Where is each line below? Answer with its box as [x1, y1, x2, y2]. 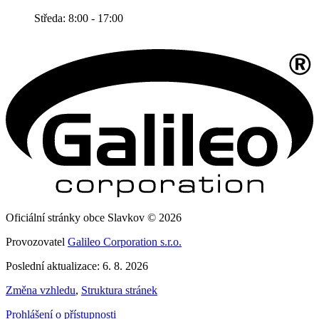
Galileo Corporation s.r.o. [68, 235, 182, 248]
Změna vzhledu [6, 283, 75, 296]
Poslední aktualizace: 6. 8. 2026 [6, 259, 148, 272]
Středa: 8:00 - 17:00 [34, 12, 123, 25]
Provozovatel [6, 235, 68, 248]
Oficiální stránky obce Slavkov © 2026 [6, 211, 182, 224]
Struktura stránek [81, 283, 157, 296]
